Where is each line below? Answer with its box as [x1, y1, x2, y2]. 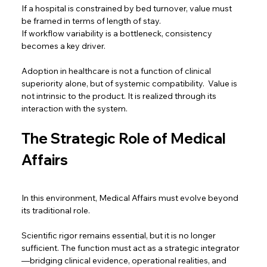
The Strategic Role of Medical [21, 129, 229, 148]
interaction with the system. [21, 103, 130, 114]
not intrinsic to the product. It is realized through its [21, 91, 219, 102]
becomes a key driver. [21, 41, 110, 52]
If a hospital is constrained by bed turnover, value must [21, 3, 234, 14]
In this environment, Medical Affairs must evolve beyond [21, 193, 241, 204]
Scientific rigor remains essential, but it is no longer [21, 230, 218, 241]
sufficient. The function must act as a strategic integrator [21, 243, 240, 254]
